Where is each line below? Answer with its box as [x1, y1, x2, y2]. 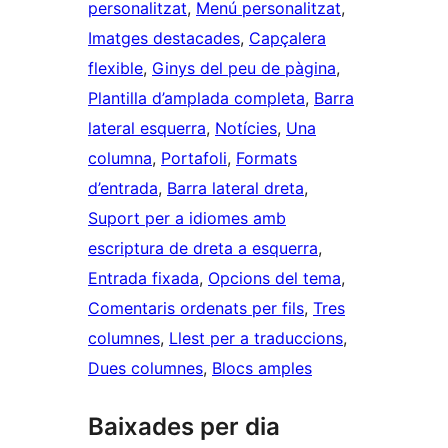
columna [88, 148, 152, 169]
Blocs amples [212, 358, 312, 379]
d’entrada [88, 178, 158, 199]
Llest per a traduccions [169, 328, 343, 349]
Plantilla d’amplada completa [88, 88, 305, 109]
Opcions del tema [208, 268, 341, 289]
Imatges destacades [88, 28, 240, 49]
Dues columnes [88, 358, 203, 379]
